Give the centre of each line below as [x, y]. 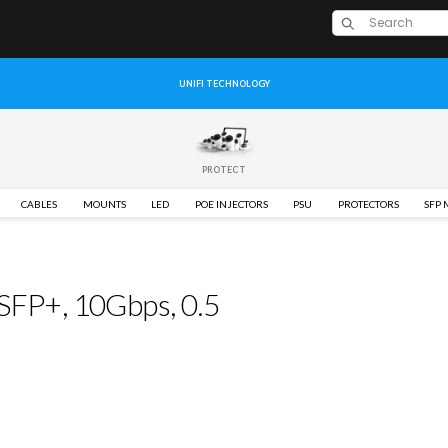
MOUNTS [104, 204]
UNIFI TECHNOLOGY [224, 83]
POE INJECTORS [231, 204]
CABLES [39, 204]
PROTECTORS [368, 204]
